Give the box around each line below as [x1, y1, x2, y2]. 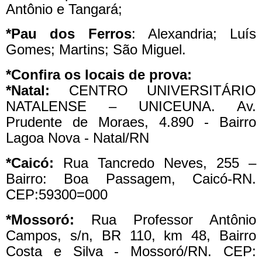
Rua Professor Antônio [74, 211, 256, 227]
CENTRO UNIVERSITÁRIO [50, 82, 256, 99]
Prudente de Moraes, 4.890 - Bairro [6, 114, 256, 130]
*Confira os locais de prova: [6, 67, 192, 83]
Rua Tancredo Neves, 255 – [54, 155, 256, 171]
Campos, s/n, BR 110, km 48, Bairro [6, 227, 256, 243]
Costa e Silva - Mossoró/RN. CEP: [6, 243, 256, 259]
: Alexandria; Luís [131, 26, 256, 42]
